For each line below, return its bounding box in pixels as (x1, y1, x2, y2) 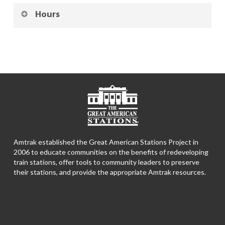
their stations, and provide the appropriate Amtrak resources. (13, 167, 206, 176)
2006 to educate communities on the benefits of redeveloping (13, 147, 208, 156)
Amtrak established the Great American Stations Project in (13, 137, 198, 146)
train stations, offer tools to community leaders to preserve (13, 157, 199, 166)
